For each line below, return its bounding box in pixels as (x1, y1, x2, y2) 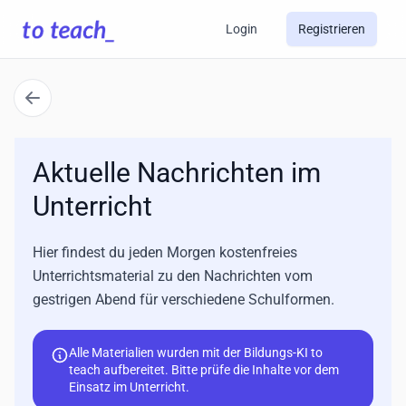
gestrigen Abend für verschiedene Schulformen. (33, 291, 334, 308)
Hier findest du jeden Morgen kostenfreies (33, 244, 297, 261)
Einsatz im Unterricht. (69, 380, 189, 394)
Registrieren (298, 22, 365, 36)
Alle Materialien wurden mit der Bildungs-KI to (69, 345, 323, 360)
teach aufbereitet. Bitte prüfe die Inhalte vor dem (69, 362, 339, 377)
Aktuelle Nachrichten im (33, 157, 321, 188)
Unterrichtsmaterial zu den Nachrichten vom (33, 267, 313, 285)
